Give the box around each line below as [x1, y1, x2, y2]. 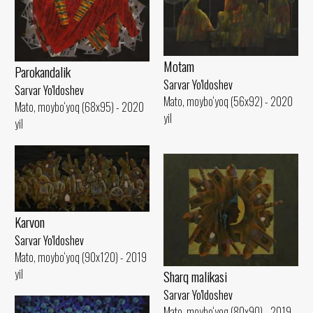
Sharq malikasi [163, 265, 227, 286]
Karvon [15, 211, 45, 232]
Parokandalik [15, 61, 71, 82]
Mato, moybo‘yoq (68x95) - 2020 [15, 98, 144, 115]
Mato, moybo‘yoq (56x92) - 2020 [163, 92, 293, 110]
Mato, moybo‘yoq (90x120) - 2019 [15, 248, 147, 265]
